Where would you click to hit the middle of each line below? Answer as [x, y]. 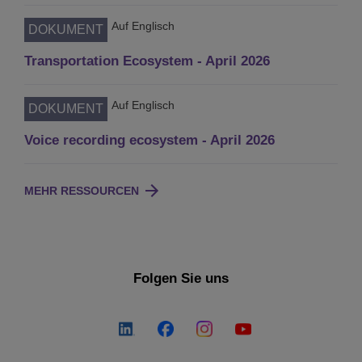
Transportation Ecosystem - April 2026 [147, 61]
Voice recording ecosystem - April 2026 [149, 140]
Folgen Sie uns [181, 279]
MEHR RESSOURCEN [82, 190]
